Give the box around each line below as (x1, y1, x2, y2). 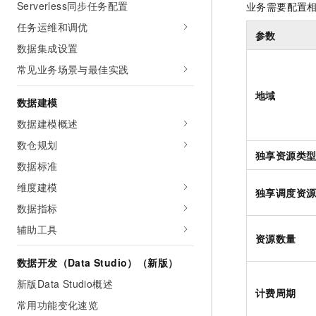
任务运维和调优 (17, 20, 88, 34)
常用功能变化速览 (17, 298, 99, 312)
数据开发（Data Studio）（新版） (17, 255, 178, 269)
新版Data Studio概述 (17, 276, 113, 291)
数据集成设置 (17, 41, 78, 55)
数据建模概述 (17, 116, 78, 130)
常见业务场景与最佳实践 (17, 62, 129, 76)
